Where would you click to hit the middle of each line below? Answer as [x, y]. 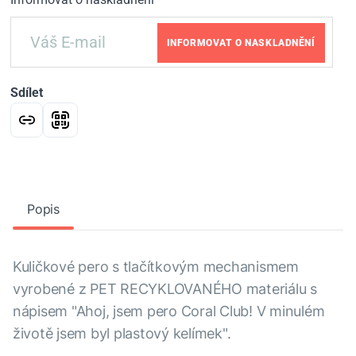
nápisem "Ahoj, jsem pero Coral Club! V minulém [169, 311]
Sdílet [27, 93]
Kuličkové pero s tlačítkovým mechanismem [156, 267]
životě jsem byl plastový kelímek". [122, 333]
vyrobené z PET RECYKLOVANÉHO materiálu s [165, 289]
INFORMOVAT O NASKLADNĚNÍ [241, 43]
